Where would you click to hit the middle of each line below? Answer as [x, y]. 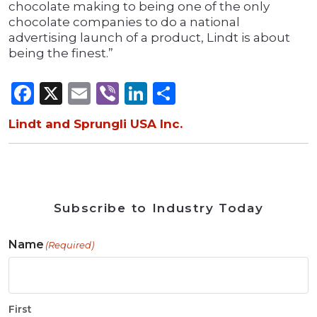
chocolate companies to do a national [124, 22]
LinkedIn [196, 93]
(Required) [70, 245]
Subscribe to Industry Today [158, 208]
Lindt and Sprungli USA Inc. [96, 124]
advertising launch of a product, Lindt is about [149, 38]
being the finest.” [61, 53]
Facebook [88, 93]
